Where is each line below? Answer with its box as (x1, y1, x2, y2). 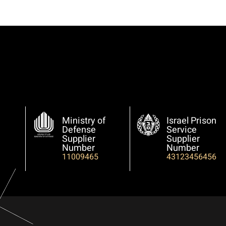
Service (166, 123, 197, 137)
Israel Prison (166, 114, 216, 128)
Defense (62, 123, 96, 137)
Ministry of (62, 114, 105, 128)
